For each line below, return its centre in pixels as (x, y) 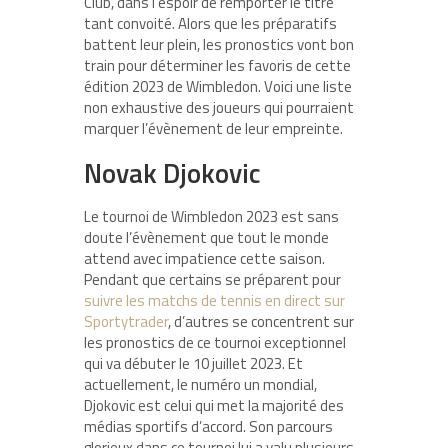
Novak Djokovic (172, 173)
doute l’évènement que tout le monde (206, 238)
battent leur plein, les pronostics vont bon (219, 45)
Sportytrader (126, 322)
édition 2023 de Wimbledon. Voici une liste (218, 87)
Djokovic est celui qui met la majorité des (214, 406)
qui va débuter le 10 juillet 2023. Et (193, 364)
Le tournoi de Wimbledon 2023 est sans (211, 217)
